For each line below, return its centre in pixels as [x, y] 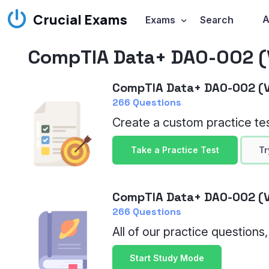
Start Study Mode [167, 258]
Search [216, 20]
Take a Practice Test [175, 150]
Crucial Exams [80, 20]
